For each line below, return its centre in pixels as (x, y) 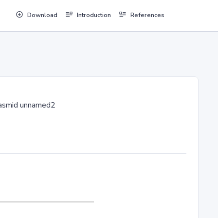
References (147, 15)
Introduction (94, 15)
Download (42, 15)
